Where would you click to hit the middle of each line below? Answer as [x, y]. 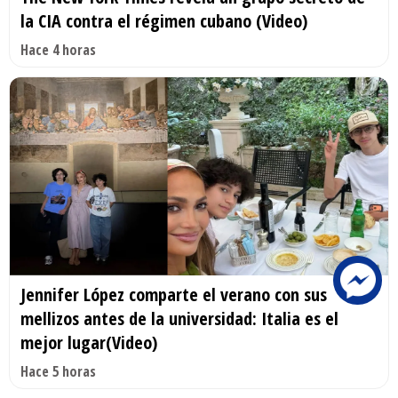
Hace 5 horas [58, 372]
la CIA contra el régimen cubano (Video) [164, 20]
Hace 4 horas [58, 49]
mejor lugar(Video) [89, 343]
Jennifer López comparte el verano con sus [174, 295]
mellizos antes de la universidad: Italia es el [179, 319]
